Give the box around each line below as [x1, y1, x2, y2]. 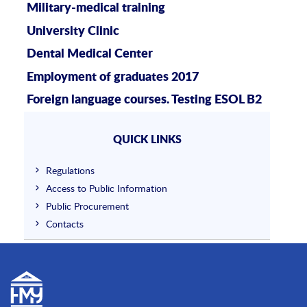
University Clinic [26, 25, 119, 38]
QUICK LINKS [112, 134, 182, 146]
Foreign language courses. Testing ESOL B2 [26, 94, 262, 107]
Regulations [46, 163, 95, 177]
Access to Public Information [46, 181, 168, 195]
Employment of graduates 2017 [26, 71, 199, 84]
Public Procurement [46, 199, 130, 212]
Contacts [46, 217, 84, 230]
